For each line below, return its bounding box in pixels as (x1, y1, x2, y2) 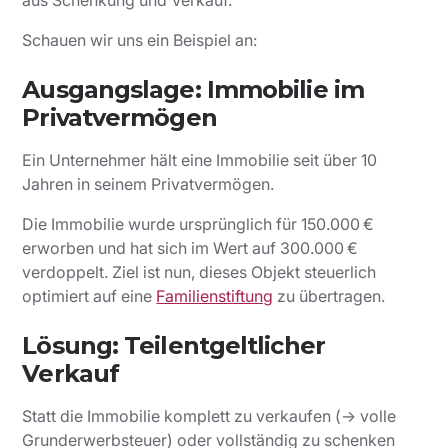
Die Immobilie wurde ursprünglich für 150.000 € (22, 214, 375, 235)
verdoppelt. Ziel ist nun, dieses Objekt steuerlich (22, 262, 377, 283)
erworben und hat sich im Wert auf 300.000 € (22, 238, 359, 259)
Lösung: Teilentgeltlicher (22, 331, 325, 361)
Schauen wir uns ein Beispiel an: (22, 30, 258, 51)
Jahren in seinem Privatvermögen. (22, 174, 275, 195)
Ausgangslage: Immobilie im (22, 75, 364, 105)
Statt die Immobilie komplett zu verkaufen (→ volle (22, 406, 397, 427)
